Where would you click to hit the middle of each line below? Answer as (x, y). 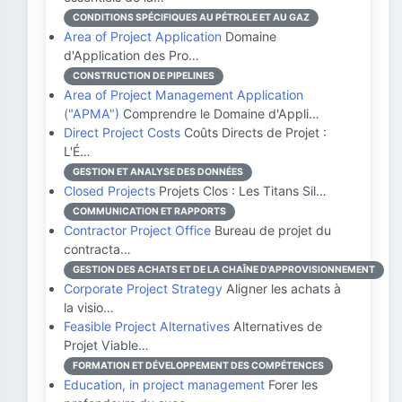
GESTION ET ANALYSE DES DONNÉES (158, 172)
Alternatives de (276, 326)
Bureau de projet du (271, 230)
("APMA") (92, 114)
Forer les (291, 385)
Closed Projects (109, 191)
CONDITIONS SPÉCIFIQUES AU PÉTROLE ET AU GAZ (191, 17)
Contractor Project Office (137, 230)
